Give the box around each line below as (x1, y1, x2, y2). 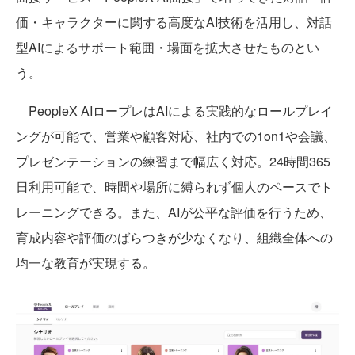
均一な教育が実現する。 (16, 254, 155, 272)
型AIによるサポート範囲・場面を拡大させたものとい (16, 38, 319, 56)
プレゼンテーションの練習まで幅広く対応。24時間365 (16, 152, 330, 170)
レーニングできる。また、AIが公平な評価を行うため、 (16, 203, 332, 221)
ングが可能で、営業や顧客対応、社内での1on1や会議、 (16, 127, 336, 145)
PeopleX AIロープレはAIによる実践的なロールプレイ (16, 101, 333, 120)
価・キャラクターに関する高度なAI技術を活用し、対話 (16, 13, 332, 31)
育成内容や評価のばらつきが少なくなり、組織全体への (16, 228, 333, 246)
